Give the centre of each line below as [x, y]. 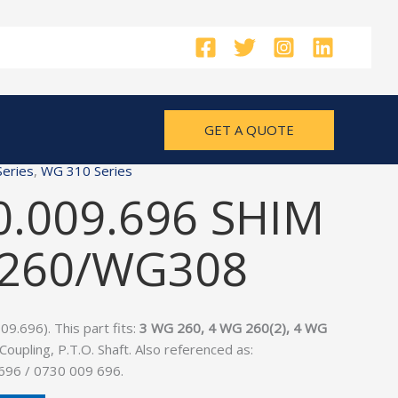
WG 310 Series [87, 171]
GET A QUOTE [249, 129]
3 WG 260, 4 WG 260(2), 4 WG [233, 328]
